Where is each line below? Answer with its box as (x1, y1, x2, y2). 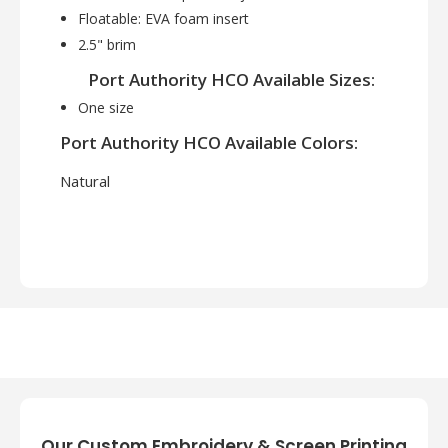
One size (78, 98, 138, 118)
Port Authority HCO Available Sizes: (88, 68, 375, 92)
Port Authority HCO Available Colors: (60, 131, 358, 155)
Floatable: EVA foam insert (78, 9, 249, 29)
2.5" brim (78, 35, 136, 55)
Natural (60, 171, 110, 192)
